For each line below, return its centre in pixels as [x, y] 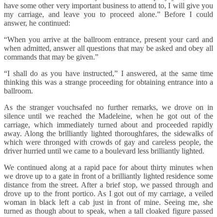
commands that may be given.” [51, 57]
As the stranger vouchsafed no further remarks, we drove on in [108, 108]
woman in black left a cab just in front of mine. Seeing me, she [108, 202]
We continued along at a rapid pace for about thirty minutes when [108, 168]
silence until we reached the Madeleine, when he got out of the [108, 116]
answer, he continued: [37, 23]
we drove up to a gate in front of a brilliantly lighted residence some [108, 176]
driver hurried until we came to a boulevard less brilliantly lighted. [105, 151]
